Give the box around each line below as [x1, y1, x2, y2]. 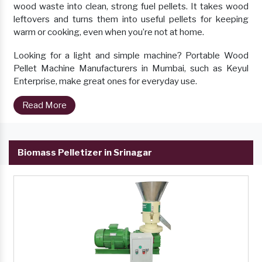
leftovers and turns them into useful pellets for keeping [13, 14, 249, 25]
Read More [22, 100, 67, 111]
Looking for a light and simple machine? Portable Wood [13, 50, 249, 61]
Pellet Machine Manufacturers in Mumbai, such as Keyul [13, 63, 249, 74]
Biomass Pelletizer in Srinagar [18, 147, 152, 158]
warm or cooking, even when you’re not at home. [13, 27, 204, 38]
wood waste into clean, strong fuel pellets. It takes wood [13, 1, 249, 12]
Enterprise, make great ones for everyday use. [13, 76, 197, 87]
